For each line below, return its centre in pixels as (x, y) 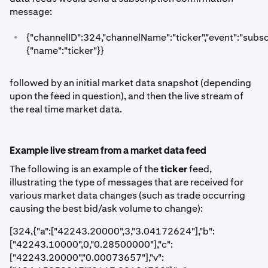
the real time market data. (66, 109)
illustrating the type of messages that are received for (127, 182)
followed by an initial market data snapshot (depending (130, 83)
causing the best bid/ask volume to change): (106, 208)
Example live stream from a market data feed (108, 151)
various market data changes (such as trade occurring (127, 195)
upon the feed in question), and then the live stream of (127, 96)
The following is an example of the (85, 169)
